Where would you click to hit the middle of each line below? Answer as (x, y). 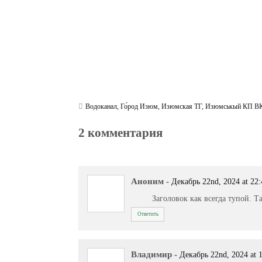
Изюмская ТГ (182, 107)
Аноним (148, 181)
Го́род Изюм (139, 107)
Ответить (148, 214)
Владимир (152, 254)
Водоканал (101, 107)
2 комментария (121, 132)
